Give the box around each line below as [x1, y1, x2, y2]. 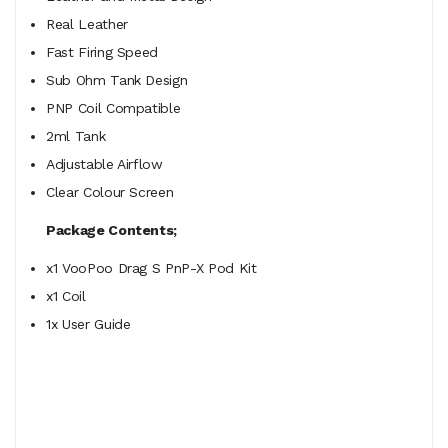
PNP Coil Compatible [46, 99, 181, 116]
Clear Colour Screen [46, 183, 183, 200]
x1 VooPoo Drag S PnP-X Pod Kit [46, 259, 257, 276]
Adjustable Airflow [46, 155, 163, 172]
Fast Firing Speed [46, 43, 159, 60]
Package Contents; [46, 221, 178, 238]
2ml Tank [46, 127, 106, 144]
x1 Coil [46, 287, 86, 304]
